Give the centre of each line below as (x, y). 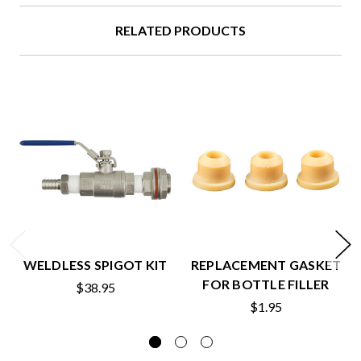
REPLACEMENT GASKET (266, 265)
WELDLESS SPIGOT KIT (95, 265)
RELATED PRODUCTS (180, 31)
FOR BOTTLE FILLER (266, 284)
